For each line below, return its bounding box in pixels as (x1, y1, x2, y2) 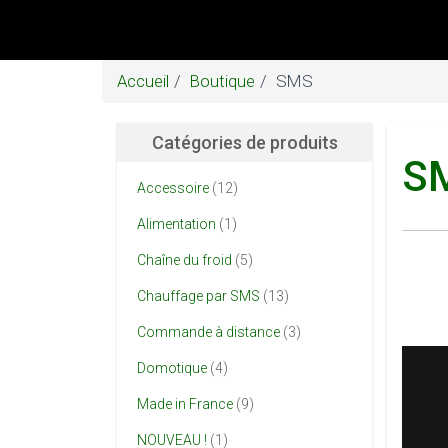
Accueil (117, 71, 169, 91)
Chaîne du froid (137, 252, 232, 268)
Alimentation (137, 216, 216, 232)
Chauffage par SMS (137, 288, 260, 304)
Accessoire (137, 180, 209, 196)
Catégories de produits (151, 132, 338, 153)
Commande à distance (137, 324, 280, 340)
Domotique (137, 360, 207, 376)
